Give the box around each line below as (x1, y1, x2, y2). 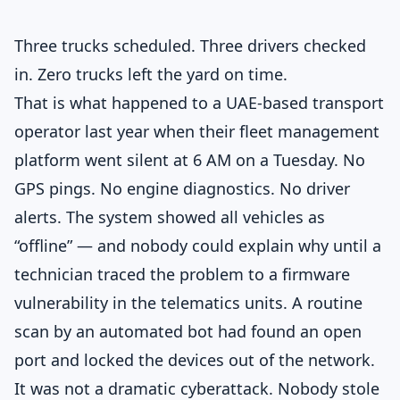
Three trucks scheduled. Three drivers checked (14, 35, 366, 56)
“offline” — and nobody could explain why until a (14, 235, 381, 256)
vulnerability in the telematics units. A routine (14, 292, 362, 313)
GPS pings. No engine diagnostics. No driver (14, 178, 350, 199)
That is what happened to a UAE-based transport (14, 92, 384, 113)
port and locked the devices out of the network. (14, 349, 375, 371)
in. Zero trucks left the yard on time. (14, 63, 287, 85)
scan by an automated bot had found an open (14, 321, 362, 342)
